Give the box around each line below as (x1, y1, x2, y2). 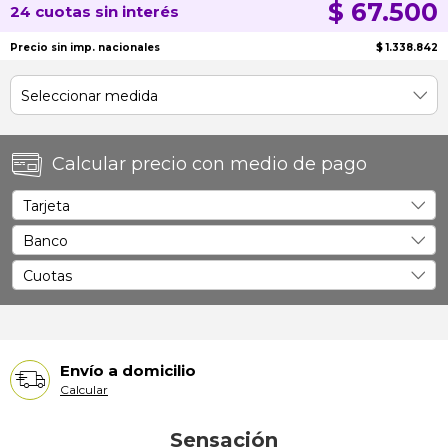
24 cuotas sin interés (10, 2, 179, 21)
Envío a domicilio (60, 361, 196, 380)
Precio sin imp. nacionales (10, 41, 160, 54)
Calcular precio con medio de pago (52, 152, 367, 175)
